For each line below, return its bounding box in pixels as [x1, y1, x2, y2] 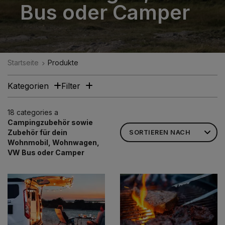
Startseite [8, 58, 39, 67]
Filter [61, 80, 80, 91]
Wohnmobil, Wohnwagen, [8, 138, 99, 147]
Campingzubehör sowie [8, 118, 93, 127]
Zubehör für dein [8, 128, 67, 137]
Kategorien [8, 80, 49, 91]
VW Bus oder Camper [8, 148, 84, 157]
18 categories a [8, 107, 58, 117]
